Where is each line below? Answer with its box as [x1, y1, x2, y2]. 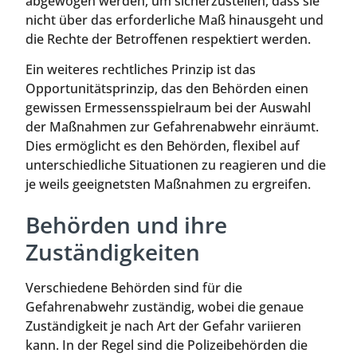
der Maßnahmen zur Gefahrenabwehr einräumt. [25, 117, 319, 135]
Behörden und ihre [25, 210, 227, 241]
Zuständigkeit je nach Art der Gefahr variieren [25, 317, 301, 335]
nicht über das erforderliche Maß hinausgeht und [25, 10, 324, 29]
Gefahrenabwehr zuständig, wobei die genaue [25, 298, 304, 316]
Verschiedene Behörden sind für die [25, 279, 242, 297]
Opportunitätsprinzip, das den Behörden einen [25, 79, 308, 97]
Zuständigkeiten [25, 237, 200, 268]
